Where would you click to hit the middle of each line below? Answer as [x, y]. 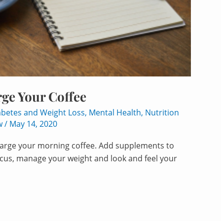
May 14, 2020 [33, 124]
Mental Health [115, 113]
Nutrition [162, 113]
